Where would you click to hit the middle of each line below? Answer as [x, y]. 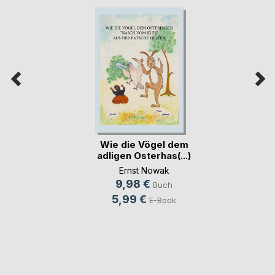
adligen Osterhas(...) [144, 155]
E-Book [163, 200]
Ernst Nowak [144, 170]
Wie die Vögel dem [144, 144]
